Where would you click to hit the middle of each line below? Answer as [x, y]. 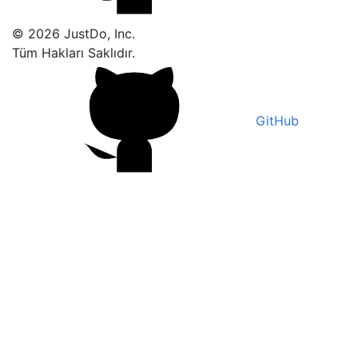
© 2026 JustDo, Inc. [74, 33]
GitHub [275, 120]
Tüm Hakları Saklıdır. [74, 52]
